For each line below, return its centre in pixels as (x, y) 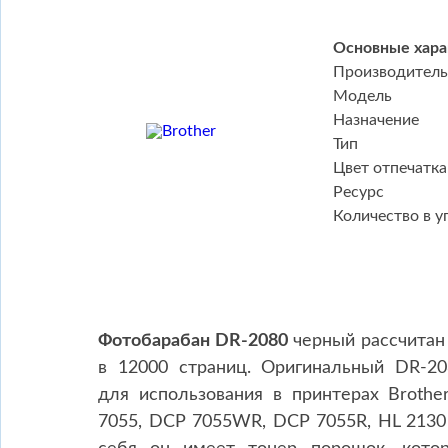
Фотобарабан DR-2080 (193, 341)
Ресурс (358, 192)
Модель (362, 96)
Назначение (376, 120)
